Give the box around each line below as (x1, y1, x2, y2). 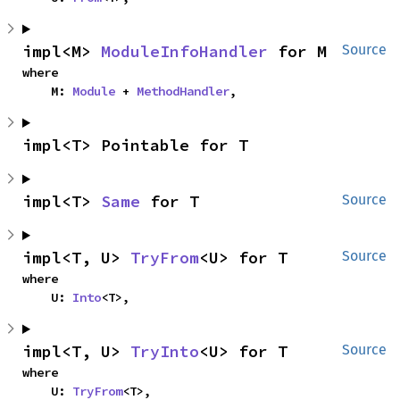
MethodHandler (137, 83, 229, 99)
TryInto (130, 341, 199, 362)
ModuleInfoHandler (101, 41, 268, 62)
